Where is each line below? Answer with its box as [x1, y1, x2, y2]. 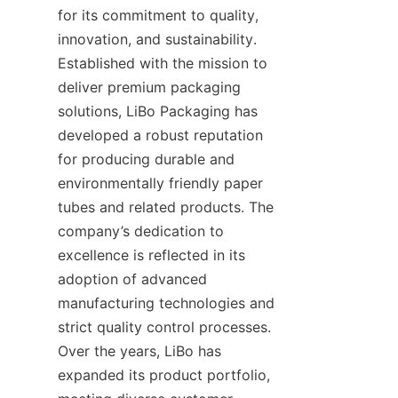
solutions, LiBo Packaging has [58, 101, 258, 120]
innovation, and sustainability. [58, 29, 257, 48]
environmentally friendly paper [58, 173, 263, 192]
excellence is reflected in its [58, 245, 245, 264]
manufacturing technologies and [58, 293, 275, 312]
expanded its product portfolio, [58, 365, 270, 384]
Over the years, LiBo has [58, 341, 221, 360]
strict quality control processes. [58, 317, 271, 336]
